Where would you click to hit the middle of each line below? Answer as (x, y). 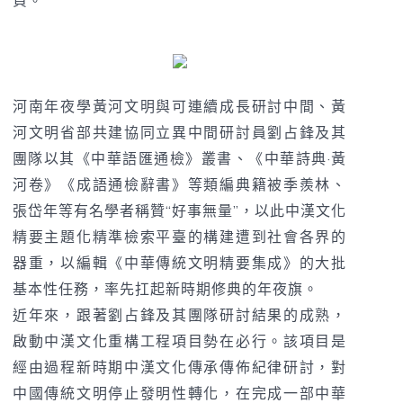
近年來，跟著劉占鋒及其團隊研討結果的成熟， (180, 316)
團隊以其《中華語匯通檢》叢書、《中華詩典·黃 (180, 160)
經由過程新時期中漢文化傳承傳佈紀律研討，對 (180, 368)
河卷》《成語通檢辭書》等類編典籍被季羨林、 (180, 186)
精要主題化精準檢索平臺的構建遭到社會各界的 (180, 238)
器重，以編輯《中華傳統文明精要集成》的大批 (180, 264)
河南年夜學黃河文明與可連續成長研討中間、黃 (180, 107)
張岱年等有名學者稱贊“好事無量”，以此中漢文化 (180, 212)
